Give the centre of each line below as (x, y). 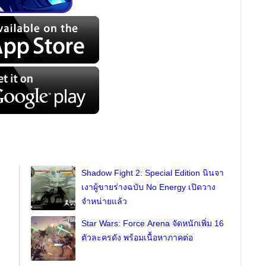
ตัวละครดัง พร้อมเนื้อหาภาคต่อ (137, 237)
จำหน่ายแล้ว (104, 201)
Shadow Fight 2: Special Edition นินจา (153, 173)
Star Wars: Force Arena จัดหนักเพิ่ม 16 (153, 223)
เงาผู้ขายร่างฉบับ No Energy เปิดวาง (149, 187)
